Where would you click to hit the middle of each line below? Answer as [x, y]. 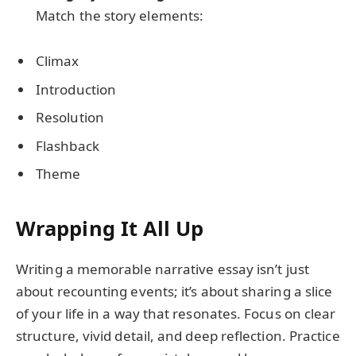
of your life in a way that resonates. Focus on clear [176, 313]
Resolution [70, 118]
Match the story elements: [120, 15]
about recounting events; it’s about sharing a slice [174, 291]
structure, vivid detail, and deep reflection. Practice [178, 335]
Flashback [68, 145]
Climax [58, 61]
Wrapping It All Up [110, 228]
